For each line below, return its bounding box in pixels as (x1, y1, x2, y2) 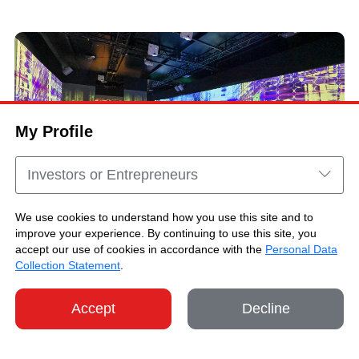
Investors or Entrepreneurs (27, 167, 198, 183)
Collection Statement (15, 259, 120, 272)
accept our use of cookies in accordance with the (15, 243, 265, 256)
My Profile (15, 123, 93, 140)
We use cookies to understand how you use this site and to (15, 211, 313, 224)
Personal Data (265, 243, 337, 256)
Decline (241, 301, 290, 317)
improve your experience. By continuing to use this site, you (15, 227, 317, 240)
